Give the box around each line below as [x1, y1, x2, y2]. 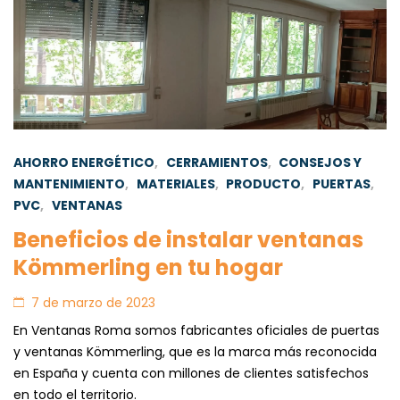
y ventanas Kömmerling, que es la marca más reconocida [13, 343, 377, 362]
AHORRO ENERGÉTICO [13, 154, 154, 172]
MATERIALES [136, 175, 215, 194]
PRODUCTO [226, 175, 302, 194]
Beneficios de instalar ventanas [13, 225, 363, 255]
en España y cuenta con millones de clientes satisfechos [13, 364, 369, 383]
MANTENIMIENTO [13, 175, 125, 194]
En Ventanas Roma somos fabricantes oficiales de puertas [13, 321, 379, 340]
